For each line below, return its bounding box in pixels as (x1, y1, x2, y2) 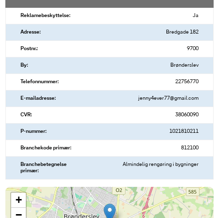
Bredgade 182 (165, 30, 199, 35)
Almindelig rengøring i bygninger (122, 162, 199, 167)
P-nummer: (20, 129, 47, 134)
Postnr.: (20, 46, 38, 52)
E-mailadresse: (20, 96, 56, 101)
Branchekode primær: (20, 145, 72, 151)
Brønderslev (170, 63, 199, 68)
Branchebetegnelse (20, 162, 67, 167)
